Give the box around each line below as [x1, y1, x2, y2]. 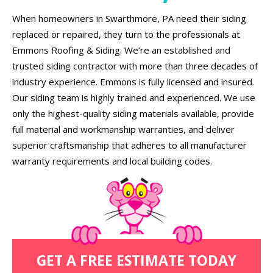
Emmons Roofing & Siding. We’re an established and [12, 44, 230, 56]
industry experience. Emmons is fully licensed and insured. [12, 76, 254, 88]
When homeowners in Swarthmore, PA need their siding [12, 12, 246, 24]
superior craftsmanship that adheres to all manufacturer [12, 139, 247, 151]
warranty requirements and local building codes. [12, 155, 212, 167]
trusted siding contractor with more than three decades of [12, 60, 258, 72]
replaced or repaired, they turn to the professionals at [12, 28, 240, 40]
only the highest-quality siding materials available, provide [12, 107, 254, 119]
